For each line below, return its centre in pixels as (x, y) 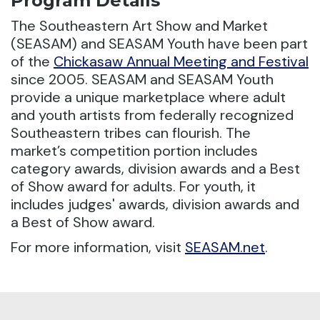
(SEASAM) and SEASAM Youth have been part (159, 44)
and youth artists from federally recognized (152, 115)
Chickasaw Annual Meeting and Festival (181, 62)
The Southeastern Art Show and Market (139, 26)
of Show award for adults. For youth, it (133, 187)
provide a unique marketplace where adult (148, 97)
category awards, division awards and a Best (155, 169)
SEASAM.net (225, 247)
